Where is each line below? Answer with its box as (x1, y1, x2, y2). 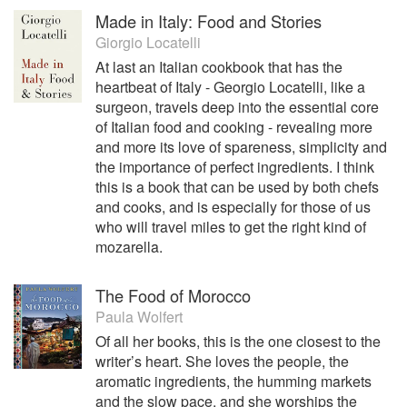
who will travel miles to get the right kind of (95, 216, 366, 237)
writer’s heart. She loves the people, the (95, 351, 349, 372)
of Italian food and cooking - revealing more (95, 116, 372, 137)
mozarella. (95, 236, 163, 257)
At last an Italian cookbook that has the (95, 56, 342, 77)
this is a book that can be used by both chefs (95, 176, 379, 197)
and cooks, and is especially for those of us (95, 196, 371, 217)
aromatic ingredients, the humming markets (95, 371, 372, 392)
